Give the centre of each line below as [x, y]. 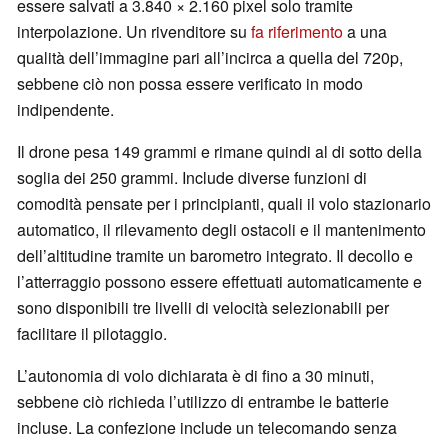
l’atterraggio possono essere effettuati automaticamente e [219, 282]
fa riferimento [297, 32]
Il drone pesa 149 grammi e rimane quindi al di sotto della [219, 152]
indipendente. [65, 110]
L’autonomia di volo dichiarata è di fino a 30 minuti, [195, 376]
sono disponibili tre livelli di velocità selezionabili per [203, 308]
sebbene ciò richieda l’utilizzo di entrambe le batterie [203, 402]
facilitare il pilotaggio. [92, 334]
